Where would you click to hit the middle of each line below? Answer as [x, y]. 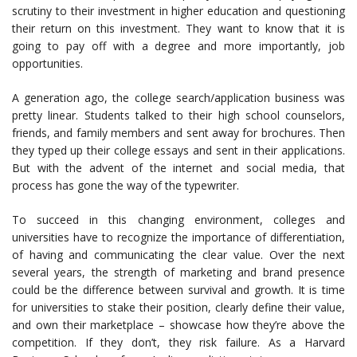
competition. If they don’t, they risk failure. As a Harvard [178, 342]
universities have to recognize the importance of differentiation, [178, 237]
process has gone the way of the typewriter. [126, 185]
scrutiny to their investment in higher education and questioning [178, 11]
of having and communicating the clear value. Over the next [178, 255]
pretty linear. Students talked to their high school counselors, [178, 115]
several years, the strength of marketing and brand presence [178, 272]
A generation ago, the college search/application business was [178, 98]
